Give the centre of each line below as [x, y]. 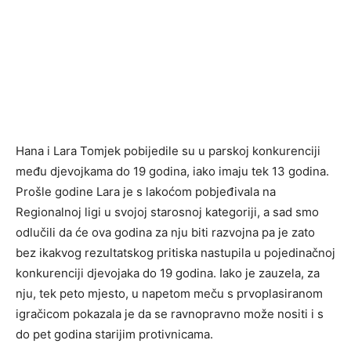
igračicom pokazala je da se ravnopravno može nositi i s [170, 314]
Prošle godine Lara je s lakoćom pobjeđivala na [146, 192]
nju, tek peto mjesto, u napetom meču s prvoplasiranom [169, 294]
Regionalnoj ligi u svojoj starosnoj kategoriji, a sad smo [167, 212]
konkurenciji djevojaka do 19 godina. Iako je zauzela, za [168, 273]
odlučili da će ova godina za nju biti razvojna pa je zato [165, 233]
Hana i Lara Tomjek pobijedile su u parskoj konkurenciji [168, 151]
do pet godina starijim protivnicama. [114, 335]
